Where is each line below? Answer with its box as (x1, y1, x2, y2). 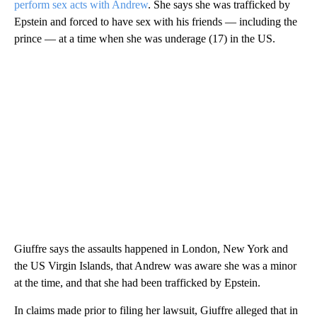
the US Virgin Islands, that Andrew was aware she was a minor (14, 260, 296, 272)
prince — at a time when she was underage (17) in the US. (14, 33, 275, 45)
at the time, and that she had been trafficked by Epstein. (14, 277, 260, 289)
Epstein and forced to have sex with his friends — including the (14, 16, 297, 28)
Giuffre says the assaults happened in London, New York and (14, 243, 288, 255)
